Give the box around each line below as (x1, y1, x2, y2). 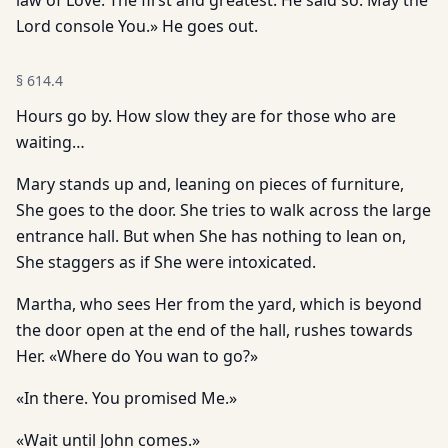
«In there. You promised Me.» (16, 387, 237, 409)
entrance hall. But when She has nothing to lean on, (16, 225, 406, 247)
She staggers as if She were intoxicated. (16, 251, 316, 273)
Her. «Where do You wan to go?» (16, 345, 258, 367)
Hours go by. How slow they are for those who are (16, 105, 396, 127)
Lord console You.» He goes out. (16, 15, 258, 37)
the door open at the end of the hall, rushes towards (16, 319, 413, 341)
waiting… (16, 131, 85, 153)
